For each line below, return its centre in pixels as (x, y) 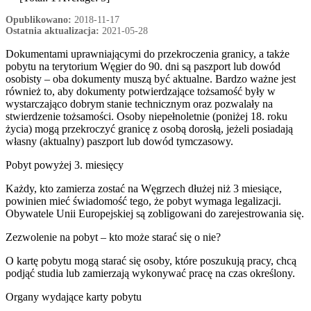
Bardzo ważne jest (255, 79)
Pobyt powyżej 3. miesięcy (65, 165)
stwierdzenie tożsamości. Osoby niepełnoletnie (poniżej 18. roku (146, 117)
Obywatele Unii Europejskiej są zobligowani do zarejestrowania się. (155, 214)
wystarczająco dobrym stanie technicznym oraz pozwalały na (139, 104)
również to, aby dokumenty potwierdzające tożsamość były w (141, 92)
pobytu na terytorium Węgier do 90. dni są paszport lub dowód (143, 67)
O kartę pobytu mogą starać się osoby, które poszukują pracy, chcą (151, 261)
